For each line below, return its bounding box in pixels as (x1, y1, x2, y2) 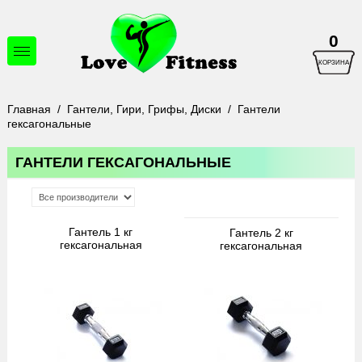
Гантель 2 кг (229, 226, 293, 239)
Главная (6, 103, 51, 116)
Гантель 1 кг (69, 225, 133, 238)
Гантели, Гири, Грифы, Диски (66, 103, 221, 116)
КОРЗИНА (318, 58, 350, 66)
